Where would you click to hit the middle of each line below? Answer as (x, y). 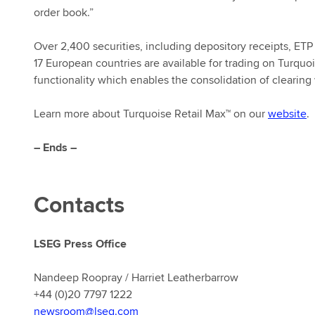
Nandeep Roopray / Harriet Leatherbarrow (136, 277)
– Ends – (55, 147)
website (287, 114)
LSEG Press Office (80, 244)
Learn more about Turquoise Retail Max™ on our (151, 114)
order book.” (64, 12)
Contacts (79, 204)
